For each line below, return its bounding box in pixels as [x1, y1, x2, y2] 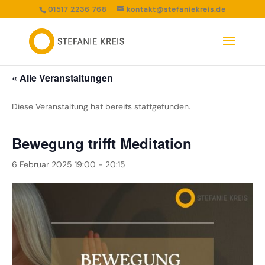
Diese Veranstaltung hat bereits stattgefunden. [12, 101, 190, 112]
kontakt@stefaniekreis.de [126, 5, 226, 14]
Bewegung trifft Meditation [12, 133, 192, 153]
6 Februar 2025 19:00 [12, 159, 96, 170]
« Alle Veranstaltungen [12, 71, 113, 85]
